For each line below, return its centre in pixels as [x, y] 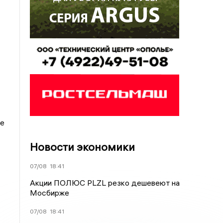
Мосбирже [50, 193]
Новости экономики [83, 147]
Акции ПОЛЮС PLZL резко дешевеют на [105, 183]
